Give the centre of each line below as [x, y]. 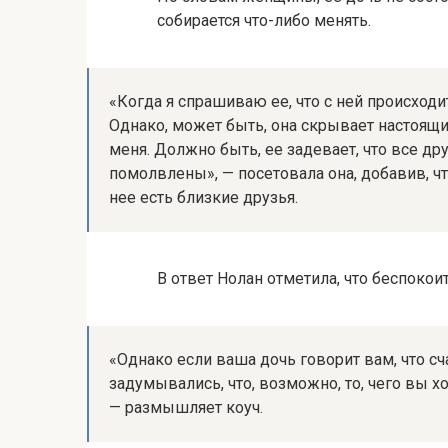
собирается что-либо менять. [264, 20]
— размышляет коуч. [186, 407]
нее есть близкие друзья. [203, 197]
